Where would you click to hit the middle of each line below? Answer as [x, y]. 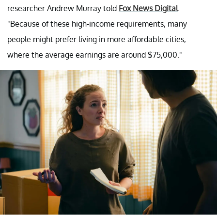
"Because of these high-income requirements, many [97, 23]
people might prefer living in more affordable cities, [97, 39]
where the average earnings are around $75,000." [95, 54]
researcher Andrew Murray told [63, 8]
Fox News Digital [148, 8]
